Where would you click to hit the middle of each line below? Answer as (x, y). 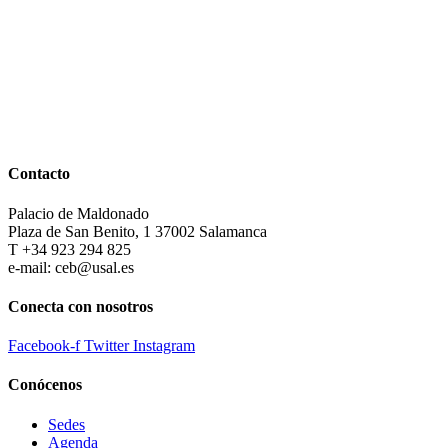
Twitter (106, 346)
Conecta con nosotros (80, 306)
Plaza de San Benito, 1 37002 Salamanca (137, 231)
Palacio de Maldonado (78, 213)
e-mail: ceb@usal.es (71, 267)
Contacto (39, 174)
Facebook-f (44, 346)
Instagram (164, 346)
